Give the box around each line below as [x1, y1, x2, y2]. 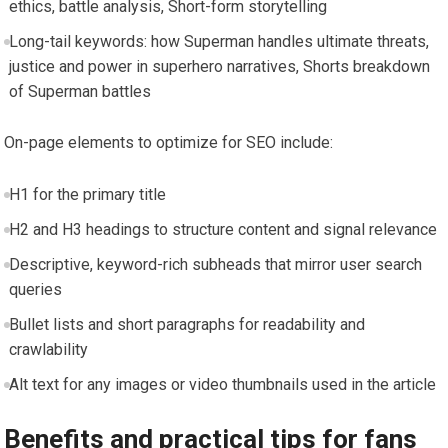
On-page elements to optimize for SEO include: [4, 132, 334, 152]
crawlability [8, 339, 88, 359]
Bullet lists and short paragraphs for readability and [8, 314, 365, 334]
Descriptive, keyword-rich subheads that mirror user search [8, 254, 422, 274]
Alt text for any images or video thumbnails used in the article [8, 374, 436, 394]
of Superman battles [8, 81, 151, 101]
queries [8, 279, 62, 299]
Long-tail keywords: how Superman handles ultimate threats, [8, 31, 429, 51]
